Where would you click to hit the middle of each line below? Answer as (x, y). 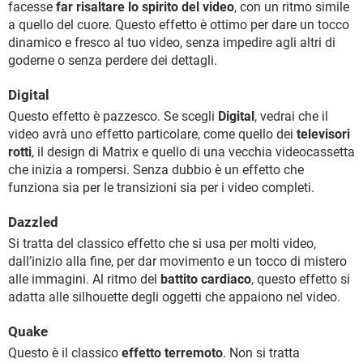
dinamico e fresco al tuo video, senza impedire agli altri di (172, 43)
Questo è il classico (65, 353)
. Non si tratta (261, 353)
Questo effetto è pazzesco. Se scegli (113, 117)
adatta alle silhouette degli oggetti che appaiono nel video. (174, 297)
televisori (323, 135)
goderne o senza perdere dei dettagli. (113, 61)
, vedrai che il (291, 117)
